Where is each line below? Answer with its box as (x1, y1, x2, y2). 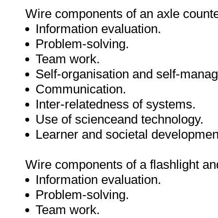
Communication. (36, 82, 126, 96)
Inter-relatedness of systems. (36, 97, 196, 111)
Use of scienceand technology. (36, 112, 203, 127)
